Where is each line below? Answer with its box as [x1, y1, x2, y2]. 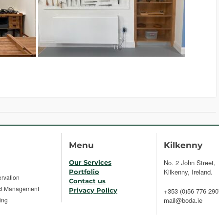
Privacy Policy [69, 186, 117, 195]
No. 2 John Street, [164, 158, 216, 168]
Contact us [69, 177, 106, 185]
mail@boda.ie [164, 196, 202, 205]
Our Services [69, 158, 111, 167]
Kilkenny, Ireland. [164, 167, 213, 177]
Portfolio [69, 168, 99, 176]
